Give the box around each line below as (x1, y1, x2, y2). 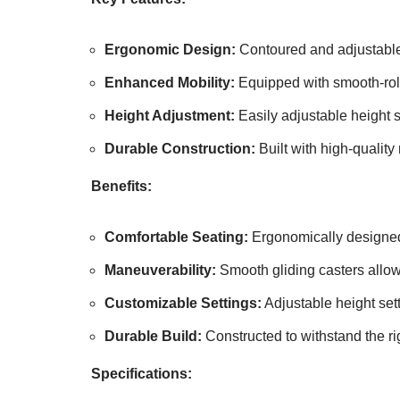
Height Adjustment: (104, 107, 235, 123)
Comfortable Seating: (104, 229, 248, 245)
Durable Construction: (104, 140, 255, 156)
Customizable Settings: (104, 295, 262, 311)
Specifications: (91, 365, 192, 381)
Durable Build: (104, 328, 202, 344)
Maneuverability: (104, 262, 216, 278)
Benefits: (91, 178, 152, 194)
